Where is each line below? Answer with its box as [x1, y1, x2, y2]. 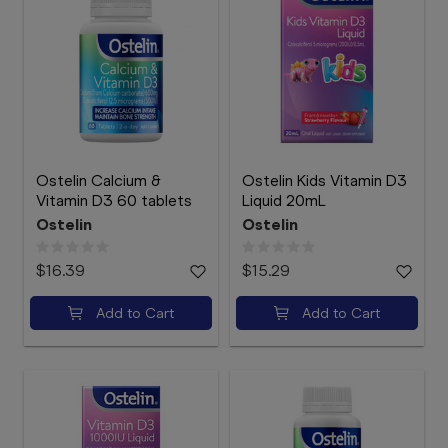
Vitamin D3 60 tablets [36, 191, 192, 210]
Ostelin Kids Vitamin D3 [242, 171, 407, 190]
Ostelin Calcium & [36, 171, 161, 190]
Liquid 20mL [242, 191, 326, 210]
